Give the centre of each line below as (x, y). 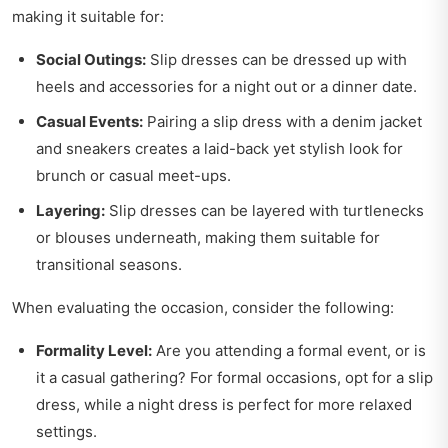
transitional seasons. (109, 265)
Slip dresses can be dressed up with (276, 60)
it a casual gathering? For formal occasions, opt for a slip (234, 378)
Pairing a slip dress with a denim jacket (282, 122)
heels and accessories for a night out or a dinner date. (226, 87)
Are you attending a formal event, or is (289, 351)
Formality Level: (94, 351)
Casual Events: (89, 122)
